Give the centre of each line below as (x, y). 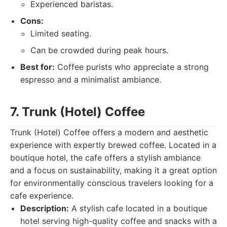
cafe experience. (42, 196)
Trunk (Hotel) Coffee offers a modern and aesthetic (109, 132)
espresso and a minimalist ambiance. (91, 80)
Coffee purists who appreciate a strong (132, 67)
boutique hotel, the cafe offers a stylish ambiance (105, 158)
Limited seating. (61, 33)
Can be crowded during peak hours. (99, 50)
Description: (45, 208)
